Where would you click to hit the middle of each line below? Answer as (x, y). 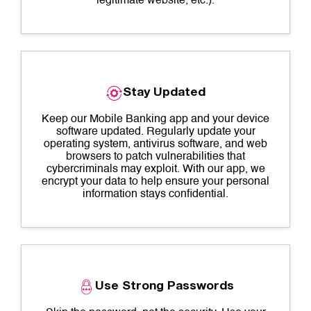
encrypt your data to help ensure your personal (155, 182)
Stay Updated (164, 93)
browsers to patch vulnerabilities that (155, 157)
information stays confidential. (155, 194)
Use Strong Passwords (164, 287)
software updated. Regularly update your (155, 132)
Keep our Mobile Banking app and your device (155, 119)
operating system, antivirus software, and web (155, 144)
